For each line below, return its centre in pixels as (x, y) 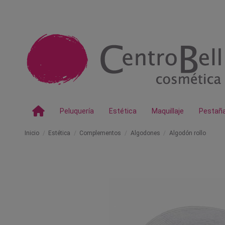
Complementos (100, 133)
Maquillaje (168, 111)
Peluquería (77, 111)
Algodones (145, 133)
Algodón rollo (187, 133)
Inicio (32, 133)
